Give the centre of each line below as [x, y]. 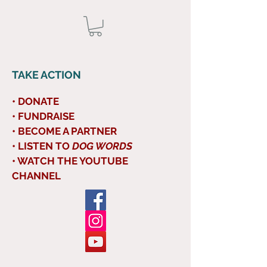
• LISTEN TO [42, 146]
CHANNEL [36, 176]
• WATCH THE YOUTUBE [70, 161]
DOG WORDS [102, 146]
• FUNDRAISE [43, 116]
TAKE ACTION [46, 74]
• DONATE [35, 101]
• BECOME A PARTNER [64, 131]
